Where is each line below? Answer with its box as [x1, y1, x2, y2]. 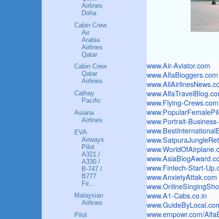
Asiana [74, 109, 94, 116]
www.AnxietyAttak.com [147, 172, 217, 182]
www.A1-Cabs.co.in [147, 190, 207, 200]
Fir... [82, 179, 95, 187]
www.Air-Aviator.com [147, 60, 210, 70]
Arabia [82, 36, 100, 44]
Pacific [82, 97, 102, 105]
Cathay [74, 89, 95, 97]
